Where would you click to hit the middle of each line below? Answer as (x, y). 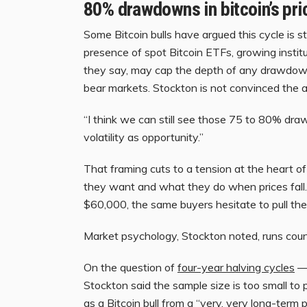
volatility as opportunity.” (144, 137)
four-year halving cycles (236, 267)
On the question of (131, 267)
